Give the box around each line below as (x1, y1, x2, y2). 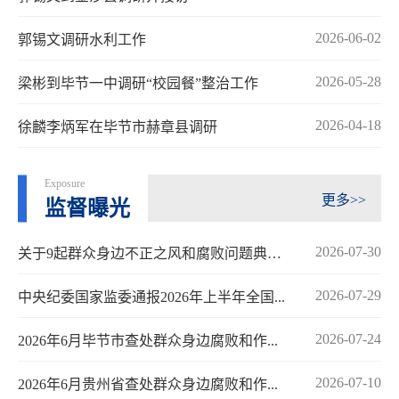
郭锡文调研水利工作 (18, 32, 146, 48)
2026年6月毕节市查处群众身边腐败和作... (18, 333, 278, 349)
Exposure (45, 177, 85, 191)
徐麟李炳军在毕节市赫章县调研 (18, 119, 217, 135)
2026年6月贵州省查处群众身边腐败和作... (18, 377, 278, 393)
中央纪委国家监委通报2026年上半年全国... (18, 289, 285, 305)
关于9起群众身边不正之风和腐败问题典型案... (267, 246, 281, 262)
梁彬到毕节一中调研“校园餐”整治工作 (18, 76, 258, 92)
